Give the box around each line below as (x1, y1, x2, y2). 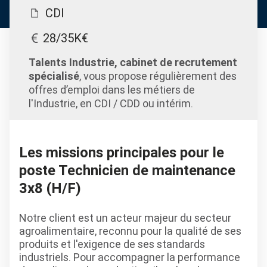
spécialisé (29, 69, 79, 83)
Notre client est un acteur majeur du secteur (19, 211, 231, 225)
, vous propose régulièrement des (79, 69, 237, 83)
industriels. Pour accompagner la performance (19, 250, 240, 264)
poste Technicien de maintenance (19, 162, 235, 179)
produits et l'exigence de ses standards (19, 237, 205, 251)
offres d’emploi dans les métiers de (29, 83, 195, 97)
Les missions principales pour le (19, 144, 224, 161)
